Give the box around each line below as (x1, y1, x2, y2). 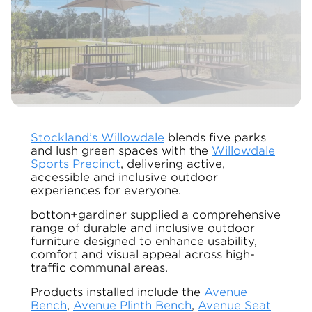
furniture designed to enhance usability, (31, 235, 257, 248)
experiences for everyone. (31, 184, 181, 197)
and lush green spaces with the (31, 144, 212, 157)
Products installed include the (31, 286, 204, 299)
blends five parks (164, 131, 266, 144)
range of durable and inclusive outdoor (31, 221, 255, 235)
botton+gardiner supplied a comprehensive (31, 208, 281, 221)
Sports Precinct (31, 157, 120, 171)
